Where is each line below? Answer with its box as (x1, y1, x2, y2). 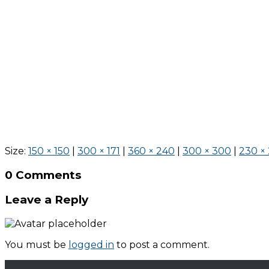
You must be (5, 238, 68, 250)
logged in (68, 238, 114, 250)
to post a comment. (114, 238, 210, 250)
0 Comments (5, 168, 81, 182)
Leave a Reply (5, 193, 88, 207)
